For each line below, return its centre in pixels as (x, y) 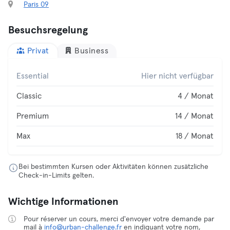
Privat (38, 51)
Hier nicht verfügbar (177, 76)
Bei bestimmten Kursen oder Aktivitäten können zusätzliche (113, 167)
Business (91, 51)
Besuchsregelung (48, 30)
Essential (33, 76)
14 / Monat (194, 116)
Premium (33, 116)
